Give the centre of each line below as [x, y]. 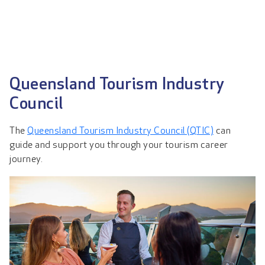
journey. [27, 160]
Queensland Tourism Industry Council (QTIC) [120, 131]
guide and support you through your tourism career [119, 146]
